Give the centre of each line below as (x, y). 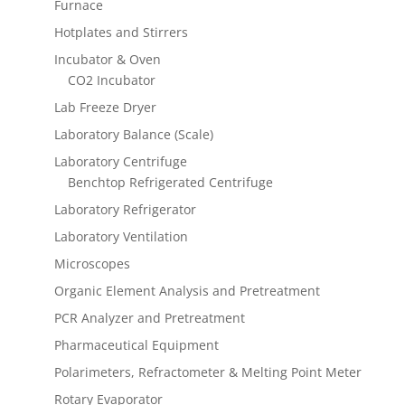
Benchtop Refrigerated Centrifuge (170, 183)
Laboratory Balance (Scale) (133, 135)
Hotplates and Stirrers (121, 33)
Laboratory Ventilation (121, 237)
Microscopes (92, 264)
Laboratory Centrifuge (120, 162)
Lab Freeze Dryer (105, 108)
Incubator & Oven (107, 60)
